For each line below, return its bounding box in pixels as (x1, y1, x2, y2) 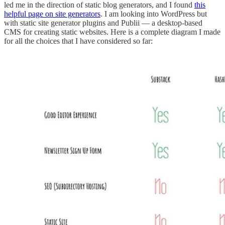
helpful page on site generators (4, 9, 100, 18)
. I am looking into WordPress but (100, 9, 207, 18)
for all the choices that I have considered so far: (4, 36, 153, 45)
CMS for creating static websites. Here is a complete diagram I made (4, 27, 220, 36)
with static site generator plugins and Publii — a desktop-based (4, 18, 202, 27)
